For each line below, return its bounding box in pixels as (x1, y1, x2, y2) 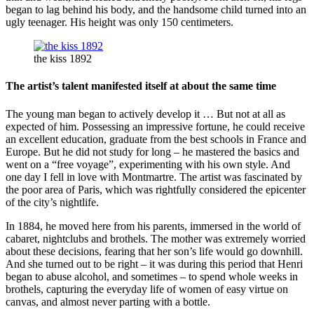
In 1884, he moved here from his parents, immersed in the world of (6, 219, 301, 232)
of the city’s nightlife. (6, 196, 99, 208)
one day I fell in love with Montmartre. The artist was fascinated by (6, 170, 302, 183)
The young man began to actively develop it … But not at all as (6, 107, 285, 120)
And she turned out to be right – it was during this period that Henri (6, 257, 303, 270)
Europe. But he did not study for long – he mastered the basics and (6, 145, 299, 158)
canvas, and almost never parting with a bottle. (6, 295, 210, 308)
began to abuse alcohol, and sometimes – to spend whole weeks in (6, 270, 298, 282)
